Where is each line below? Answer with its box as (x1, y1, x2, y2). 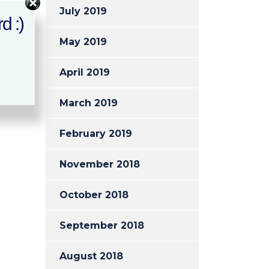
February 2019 (59, 128, 132, 139)
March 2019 (59, 97, 118, 109)
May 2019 (59, 36, 107, 47)
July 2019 (59, 5, 107, 17)
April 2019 (59, 67, 110, 78)
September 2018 (59, 220, 144, 231)
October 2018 (59, 189, 128, 201)
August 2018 (59, 250, 123, 262)
